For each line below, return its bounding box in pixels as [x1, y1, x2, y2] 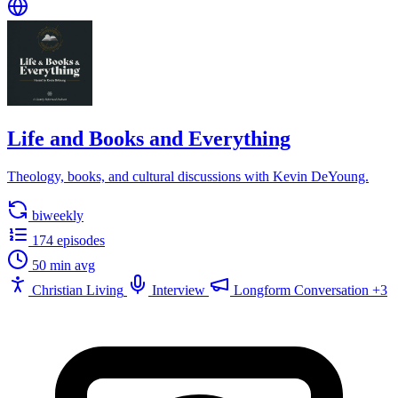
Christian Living [32, 282, 123, 298]
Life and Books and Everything [7, 127, 291, 151]
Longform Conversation [234, 282, 369, 298]
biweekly [32, 207, 84, 223]
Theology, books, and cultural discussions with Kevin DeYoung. [7, 168, 369, 184]
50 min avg [32, 257, 95, 273]
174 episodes [32, 232, 105, 248]
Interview [152, 282, 205, 298]
